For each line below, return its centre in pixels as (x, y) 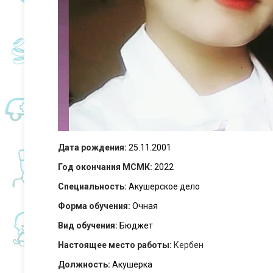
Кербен (188, 245)
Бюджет (136, 225)
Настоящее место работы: (115, 245)
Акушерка (132, 264)
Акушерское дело (164, 186)
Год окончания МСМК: (105, 167)
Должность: (84, 264)
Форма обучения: (94, 206)
